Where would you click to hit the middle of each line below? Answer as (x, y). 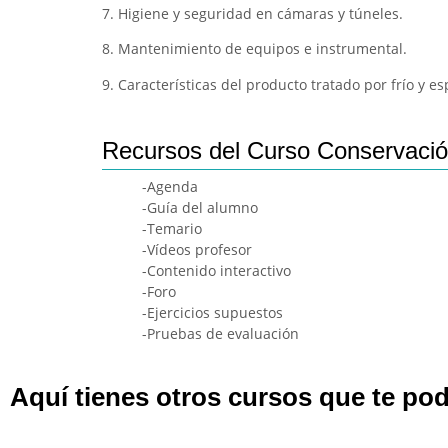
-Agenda (170, 186)
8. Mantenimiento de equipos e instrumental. (254, 49)
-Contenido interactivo (216, 270)
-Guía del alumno (200, 207)
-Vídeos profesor (197, 249)
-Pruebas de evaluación (220, 333)
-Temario (172, 228)
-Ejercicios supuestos (212, 312)
